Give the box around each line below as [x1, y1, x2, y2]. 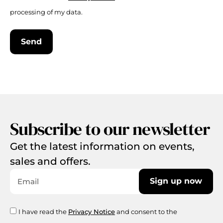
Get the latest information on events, [10, 140, 195, 152]
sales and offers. [10, 155, 91, 167]
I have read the [18, 207, 68, 216]
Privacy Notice [68, 207, 115, 216]
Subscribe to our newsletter [10, 116, 210, 141]
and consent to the [115, 207, 177, 216]
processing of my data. [10, 7, 83, 16]
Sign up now [150, 176, 202, 186]
